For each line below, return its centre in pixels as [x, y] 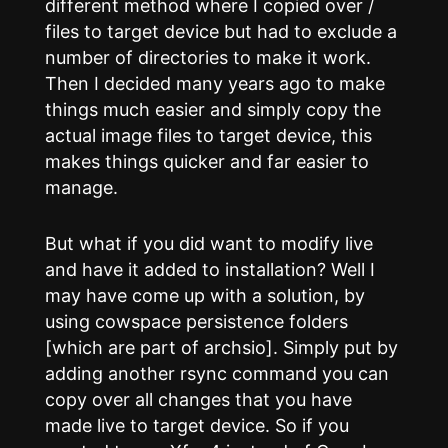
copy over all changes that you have [198, 400]
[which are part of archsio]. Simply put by [221, 348]
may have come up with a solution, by [204, 296]
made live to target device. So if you [196, 426]
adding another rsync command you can [216, 374]
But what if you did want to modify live [208, 244]
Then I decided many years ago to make [214, 84]
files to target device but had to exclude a [220, 32]
